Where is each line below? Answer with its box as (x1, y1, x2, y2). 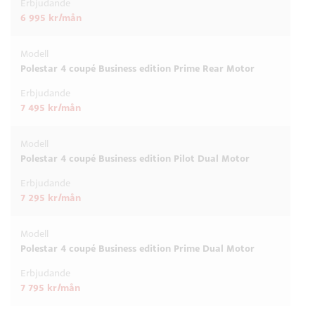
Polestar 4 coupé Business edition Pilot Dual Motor (20, 152, 250, 165)
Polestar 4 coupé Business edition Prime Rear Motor (20, 62, 255, 75)
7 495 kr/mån (20, 101, 81, 114)
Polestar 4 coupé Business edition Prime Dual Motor (20, 242, 255, 255)
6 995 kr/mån (20, 11, 82, 24)
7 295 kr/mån (20, 191, 81, 204)
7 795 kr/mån (20, 281, 80, 294)
